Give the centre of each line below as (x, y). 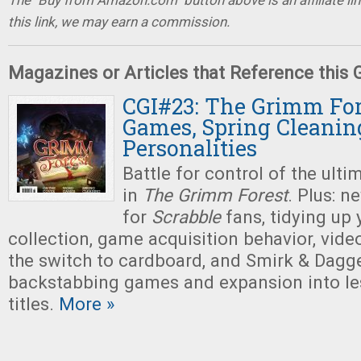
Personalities (190, 148)
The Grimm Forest (215, 195)
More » (84, 304)
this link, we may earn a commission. (119, 22)
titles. (31, 304)
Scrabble (186, 217)
